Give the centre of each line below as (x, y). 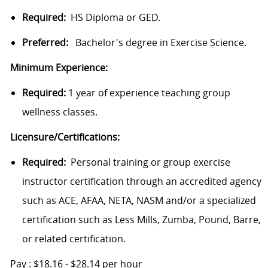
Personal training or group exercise (148, 162)
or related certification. (75, 239)
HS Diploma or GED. (113, 18)
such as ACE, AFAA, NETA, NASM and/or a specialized (139, 201)
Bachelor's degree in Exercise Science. (157, 43)
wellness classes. (60, 112)
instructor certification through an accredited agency (141, 182)
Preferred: (45, 43)
